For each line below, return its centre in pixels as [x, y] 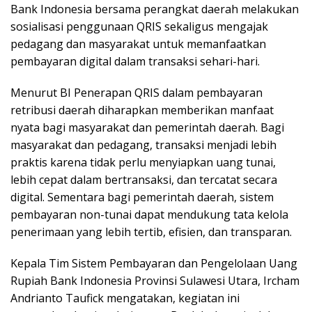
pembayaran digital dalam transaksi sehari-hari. [135, 61]
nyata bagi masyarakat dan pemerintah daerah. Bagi [147, 127]
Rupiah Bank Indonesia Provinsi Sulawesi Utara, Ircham [155, 280]
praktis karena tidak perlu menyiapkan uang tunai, [143, 162]
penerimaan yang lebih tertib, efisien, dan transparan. [151, 232]
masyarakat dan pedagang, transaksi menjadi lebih [143, 145]
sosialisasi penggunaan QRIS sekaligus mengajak [139, 26]
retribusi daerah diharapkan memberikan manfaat [142, 110]
